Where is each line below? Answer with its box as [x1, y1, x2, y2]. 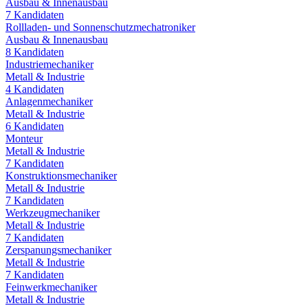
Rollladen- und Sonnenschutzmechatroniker [5, 21, 195, 33]
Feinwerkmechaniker [5, 280, 97, 293]
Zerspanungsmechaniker [5, 243, 111, 256]
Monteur [5, 132, 43, 144]
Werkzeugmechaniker [5, 206, 100, 219]
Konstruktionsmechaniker [5, 169, 117, 181]
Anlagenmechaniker [5, 95, 93, 107]
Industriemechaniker [5, 58, 93, 70]
